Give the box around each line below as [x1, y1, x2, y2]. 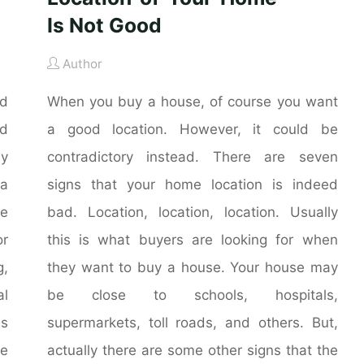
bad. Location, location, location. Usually [47, 203, 339, 219]
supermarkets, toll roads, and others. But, [47, 314, 339, 330]
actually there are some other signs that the [47, 341, 339, 357]
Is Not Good [47, 12, 162, 37]
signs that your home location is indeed [47, 175, 339, 192]
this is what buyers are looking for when [47, 231, 339, 247]
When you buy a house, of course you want [47, 93, 339, 109]
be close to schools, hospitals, [47, 286, 339, 302]
